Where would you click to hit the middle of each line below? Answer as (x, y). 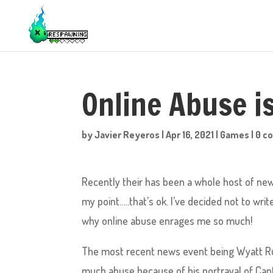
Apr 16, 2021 (190, 135)
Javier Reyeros (127, 135)
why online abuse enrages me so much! (167, 221)
